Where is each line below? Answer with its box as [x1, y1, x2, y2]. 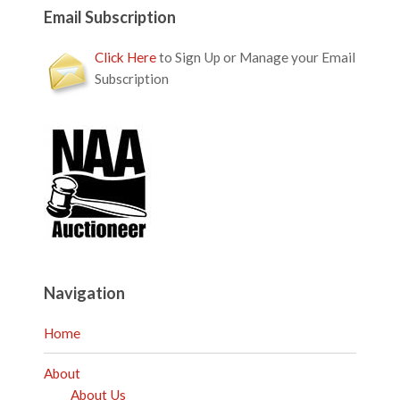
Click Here [95, 49, 157, 66]
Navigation [44, 283, 126, 304]
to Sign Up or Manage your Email [156, 49, 356, 66]
